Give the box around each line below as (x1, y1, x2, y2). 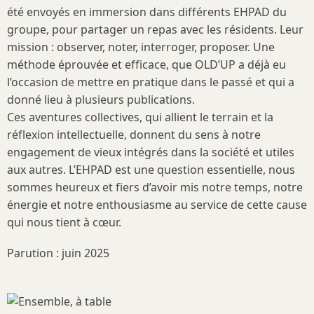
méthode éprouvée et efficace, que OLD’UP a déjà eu (7, 57, 286, 72)
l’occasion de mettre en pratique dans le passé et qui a (7, 74, 294, 90)
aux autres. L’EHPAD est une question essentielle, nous (7, 162, 295, 177)
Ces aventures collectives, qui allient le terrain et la (7, 109, 273, 125)
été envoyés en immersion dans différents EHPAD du (7, 4, 287, 20)
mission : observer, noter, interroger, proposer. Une (7, 39, 275, 55)
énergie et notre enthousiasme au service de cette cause (7, 197, 307, 212)
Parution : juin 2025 (7, 245, 109, 261)
